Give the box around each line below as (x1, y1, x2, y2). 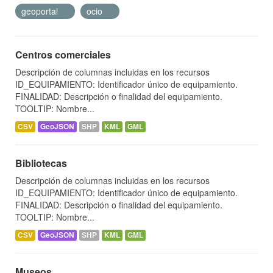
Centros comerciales (15, 48, 111, 62)
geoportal (21, 5, 60, 18)
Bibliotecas (15, 156, 67, 171)
